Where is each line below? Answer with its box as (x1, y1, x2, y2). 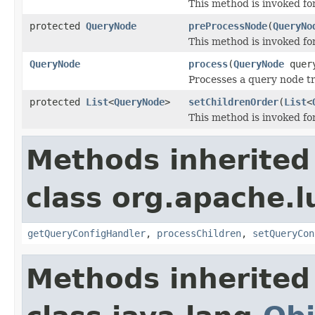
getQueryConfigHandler (27, 227, 146, 239)
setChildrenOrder (188, 96, 278, 108)
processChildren (157, 227, 241, 239)
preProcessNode (188, 20, 267, 32)
